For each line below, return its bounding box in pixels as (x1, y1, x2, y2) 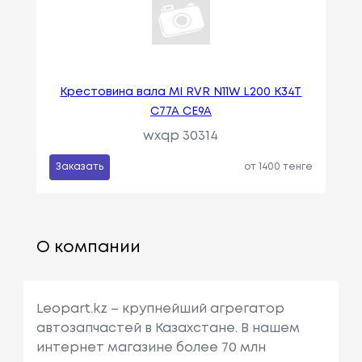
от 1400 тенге (244, 162, 314, 172)
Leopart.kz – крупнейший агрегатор (36, 303, 284, 316)
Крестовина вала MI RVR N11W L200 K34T (60, 87, 302, 98)
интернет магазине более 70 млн (36, 342, 266, 355)
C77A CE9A (149, 107, 212, 117)
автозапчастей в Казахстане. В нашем (36, 322, 300, 335)
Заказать (55, 162, 103, 172)
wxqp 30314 (143, 130, 219, 143)
